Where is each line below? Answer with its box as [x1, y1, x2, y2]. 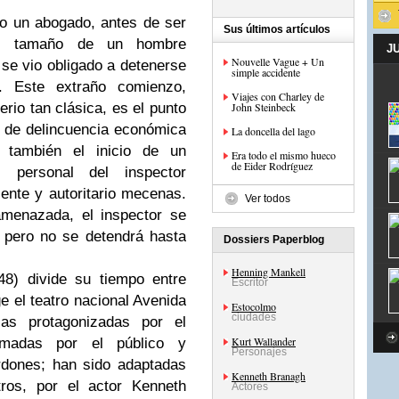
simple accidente [232, 65, 300, 79]
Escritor [232, 276, 268, 289]
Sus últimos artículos [224, 23, 330, 36]
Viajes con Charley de [232, 89, 324, 103]
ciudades [232, 311, 276, 323]
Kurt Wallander [232, 334, 296, 348]
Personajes [232, 346, 287, 358]
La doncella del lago [232, 124, 315, 138]
